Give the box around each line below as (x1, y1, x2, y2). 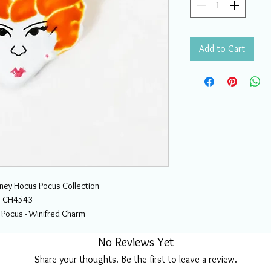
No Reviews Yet (97, 235, 174, 249)
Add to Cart (199, 43, 245, 54)
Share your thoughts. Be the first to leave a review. (34, 253, 237, 265)
